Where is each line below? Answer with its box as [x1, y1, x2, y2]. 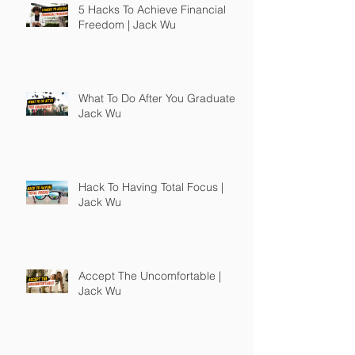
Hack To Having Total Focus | [78, 179, 223, 194]
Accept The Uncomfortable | [78, 268, 221, 283]
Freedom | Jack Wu [78, 17, 176, 32]
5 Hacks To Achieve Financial [78, 2, 226, 17]
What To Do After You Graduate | [78, 90, 241, 105]
